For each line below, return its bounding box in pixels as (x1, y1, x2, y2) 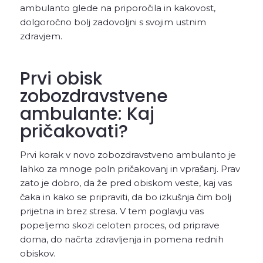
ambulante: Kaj (19, 102, 154, 127)
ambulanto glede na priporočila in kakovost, (19, 2, 215, 14)
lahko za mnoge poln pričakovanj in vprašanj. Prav (19, 163, 240, 175)
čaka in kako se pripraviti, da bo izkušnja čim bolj (19, 191, 231, 203)
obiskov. (19, 248, 55, 259)
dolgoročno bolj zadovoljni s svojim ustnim (19, 16, 206, 28)
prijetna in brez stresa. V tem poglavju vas (19, 205, 204, 217)
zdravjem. (19, 31, 62, 42)
